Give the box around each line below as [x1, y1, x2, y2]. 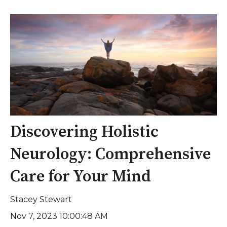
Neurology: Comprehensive [10, 144, 211, 165]
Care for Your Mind [10, 167, 151, 187]
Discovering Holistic [10, 122, 159, 143]
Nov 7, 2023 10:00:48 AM [10, 211, 108, 221]
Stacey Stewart [10, 194, 72, 204]
